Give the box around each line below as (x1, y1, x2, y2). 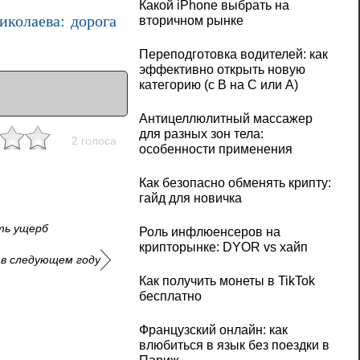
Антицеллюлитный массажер (138, 112, 313, 126)
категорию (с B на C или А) (138, 78, 298, 92)
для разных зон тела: (138, 127, 264, 141)
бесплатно (138, 289, 202, 304)
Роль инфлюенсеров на (138, 225, 280, 239)
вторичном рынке (138, 14, 243, 28)
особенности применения (138, 142, 292, 157)
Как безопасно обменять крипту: (138, 176, 331, 190)
